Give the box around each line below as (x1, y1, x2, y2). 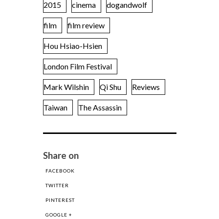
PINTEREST (45, 197, 75, 203)
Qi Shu (99, 82, 121, 92)
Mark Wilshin (43, 82, 89, 92)
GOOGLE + (45, 212, 72, 218)
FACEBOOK (45, 168, 75, 174)
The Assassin (78, 103, 122, 112)
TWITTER (45, 182, 69, 189)
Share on (43, 150, 79, 161)
